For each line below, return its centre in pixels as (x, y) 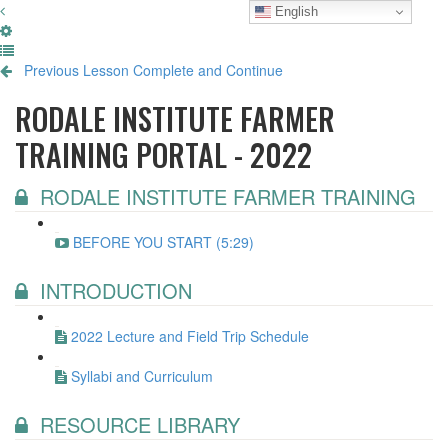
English (295, 11)
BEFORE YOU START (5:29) (163, 242)
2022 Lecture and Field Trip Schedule (190, 336)
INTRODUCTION (116, 290)
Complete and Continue (208, 70)
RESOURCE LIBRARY (140, 424)
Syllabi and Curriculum (142, 376)
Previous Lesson (76, 70)
